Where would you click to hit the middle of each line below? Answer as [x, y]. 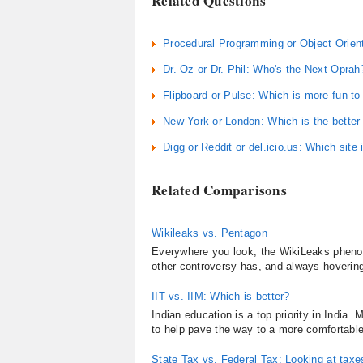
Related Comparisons [220, 190]
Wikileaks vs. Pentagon [209, 233]
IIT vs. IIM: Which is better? [221, 296]
